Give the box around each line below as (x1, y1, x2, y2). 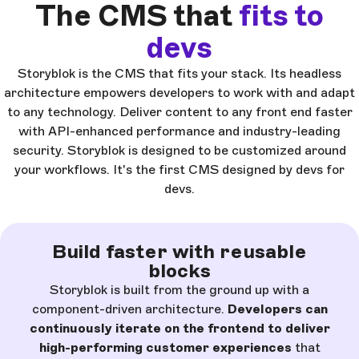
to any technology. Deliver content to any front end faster (6, 103, 353, 119)
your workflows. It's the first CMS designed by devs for (14, 161, 345, 177)
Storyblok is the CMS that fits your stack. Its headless (18, 65, 341, 81)
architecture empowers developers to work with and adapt (4, 84, 355, 100)
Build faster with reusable (52, 239, 307, 263)
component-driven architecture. (31, 301, 228, 317)
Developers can (227, 301, 328, 317)
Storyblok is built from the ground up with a (50, 281, 309, 297)
